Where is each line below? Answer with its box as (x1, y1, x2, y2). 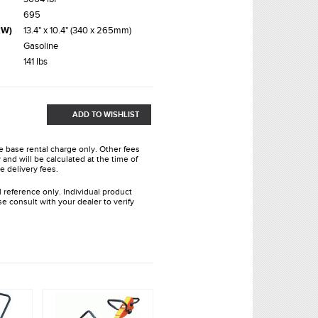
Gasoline (23, 40, 58, 52)
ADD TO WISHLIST (72, 109, 139, 119)
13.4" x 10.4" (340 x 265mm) (23, 24, 131, 36)
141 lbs (23, 55, 48, 67)
